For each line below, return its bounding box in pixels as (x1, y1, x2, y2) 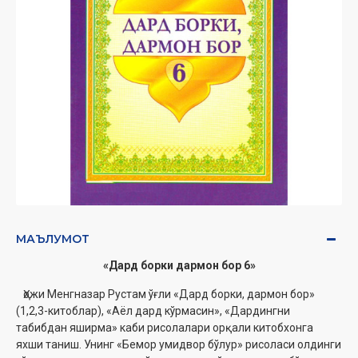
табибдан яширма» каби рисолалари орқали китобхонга (16, 321, 313, 335)
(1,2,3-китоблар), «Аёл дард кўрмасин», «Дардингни (16, 304, 290, 318)
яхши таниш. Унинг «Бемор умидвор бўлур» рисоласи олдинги (16, 338, 341, 352)
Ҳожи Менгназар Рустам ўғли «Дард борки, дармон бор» (16, 288, 315, 301)
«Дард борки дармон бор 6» (102, 259, 256, 272)
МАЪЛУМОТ (16, 232, 89, 247)
